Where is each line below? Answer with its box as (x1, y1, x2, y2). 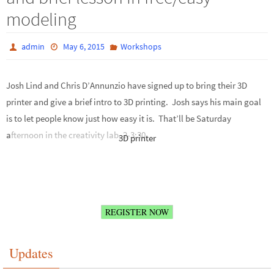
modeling (6, 7, 76, 31)
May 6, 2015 (62, 40, 105, 52)
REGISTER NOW (105, 206, 169, 218)
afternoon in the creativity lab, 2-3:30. (6, 128, 148, 141)
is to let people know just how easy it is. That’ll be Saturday (6, 112, 231, 124)
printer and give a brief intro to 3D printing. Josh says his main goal (6, 95, 261, 108)
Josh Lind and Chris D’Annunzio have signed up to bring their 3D (6, 79, 247, 91)
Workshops (120, 40, 161, 52)
